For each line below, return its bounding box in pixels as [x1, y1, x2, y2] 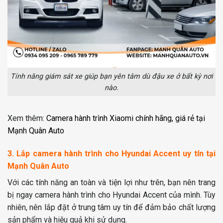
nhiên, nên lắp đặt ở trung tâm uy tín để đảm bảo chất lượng [7, 203, 216, 213]
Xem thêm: [7, 113, 46, 123]
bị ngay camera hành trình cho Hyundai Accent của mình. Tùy [7, 190, 216, 200]
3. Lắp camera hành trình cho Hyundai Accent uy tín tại [7, 149, 216, 159]
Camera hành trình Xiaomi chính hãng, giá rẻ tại [46, 113, 205, 123]
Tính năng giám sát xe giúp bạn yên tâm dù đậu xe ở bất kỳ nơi [10, 72, 213, 81]
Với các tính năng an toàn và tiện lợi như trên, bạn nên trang [7, 178, 216, 188]
